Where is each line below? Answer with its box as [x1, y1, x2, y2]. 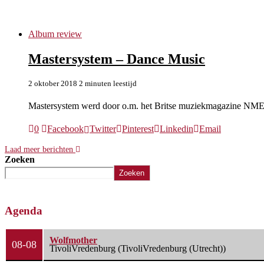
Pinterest [122, 123, 154, 134]
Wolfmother [49, 235, 97, 246]
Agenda [5, 204, 42, 217]
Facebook [47, 123, 84, 134]
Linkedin [160, 123, 193, 134]
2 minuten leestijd [79, 78, 137, 88]
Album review [28, 28, 82, 39]
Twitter [90, 123, 116, 134]
